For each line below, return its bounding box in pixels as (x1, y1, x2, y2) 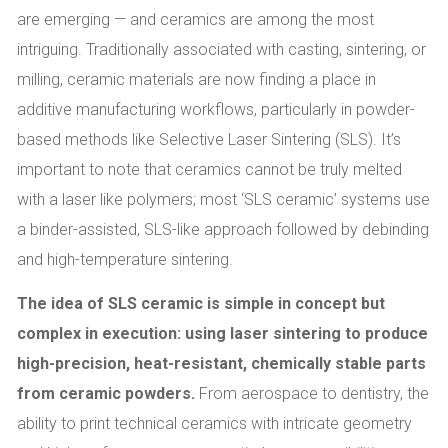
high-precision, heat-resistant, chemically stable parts (17, 353, 426, 373)
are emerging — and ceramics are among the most (17, 9, 374, 29)
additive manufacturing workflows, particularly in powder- (17, 99, 415, 119)
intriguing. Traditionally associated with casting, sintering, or (17, 39, 426, 59)
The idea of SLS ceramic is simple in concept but (17, 293, 385, 313)
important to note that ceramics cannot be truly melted (17, 159, 402, 179)
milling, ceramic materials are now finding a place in (17, 69, 376, 89)
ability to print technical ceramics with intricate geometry (17, 413, 412, 433)
